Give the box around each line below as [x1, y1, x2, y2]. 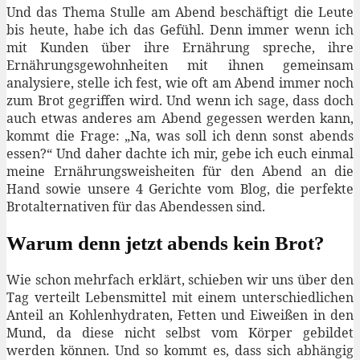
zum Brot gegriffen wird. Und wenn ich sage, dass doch [6, 91, 354, 109]
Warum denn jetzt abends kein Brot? [6, 231, 325, 254]
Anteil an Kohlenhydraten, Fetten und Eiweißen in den [6, 306, 354, 325]
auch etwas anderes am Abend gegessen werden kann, [6, 108, 354, 127]
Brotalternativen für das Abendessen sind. [6, 197, 265, 215]
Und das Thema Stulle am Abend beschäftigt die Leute [6, 2, 354, 21]
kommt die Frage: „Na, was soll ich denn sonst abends [6, 126, 354, 145]
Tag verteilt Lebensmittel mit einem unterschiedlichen [6, 288, 354, 307]
